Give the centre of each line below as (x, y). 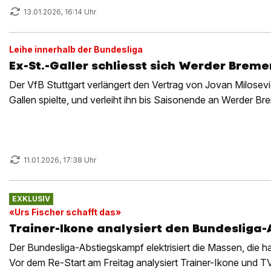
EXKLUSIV (31, 199)
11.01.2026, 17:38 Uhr (60, 160)
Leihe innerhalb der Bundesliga (76, 49)
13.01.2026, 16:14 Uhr (60, 12)
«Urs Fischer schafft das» (65, 212)
